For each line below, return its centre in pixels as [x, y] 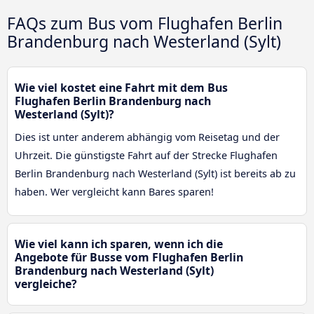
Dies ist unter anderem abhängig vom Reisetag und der [147, 137]
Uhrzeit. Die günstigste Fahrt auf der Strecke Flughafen [146, 156]
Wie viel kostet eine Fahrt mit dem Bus [121, 88]
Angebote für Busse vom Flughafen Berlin [129, 258]
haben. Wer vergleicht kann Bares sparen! [114, 192]
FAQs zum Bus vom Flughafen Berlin [145, 23]
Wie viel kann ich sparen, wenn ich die [119, 244]
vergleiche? [46, 284]
